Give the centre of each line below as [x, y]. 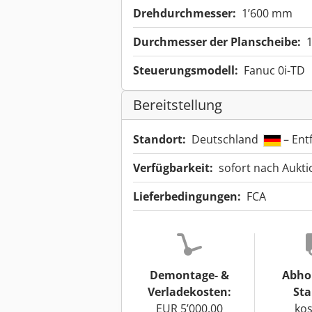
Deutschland [226, 140]
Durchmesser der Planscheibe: [217, 42]
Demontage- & [189, 275]
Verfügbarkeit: [173, 168]
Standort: [159, 140]
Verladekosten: [189, 292]
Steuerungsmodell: [186, 71]
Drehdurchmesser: [185, 14]
